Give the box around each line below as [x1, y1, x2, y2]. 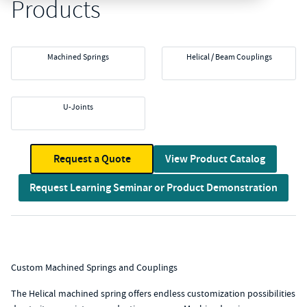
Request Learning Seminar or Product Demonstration [29, 180, 278, 195]
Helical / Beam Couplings [186, 51, 272, 62]
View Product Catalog [165, 151, 265, 166]
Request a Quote [53, 151, 131, 166]
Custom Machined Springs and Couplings [11, 261, 177, 273]
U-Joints [63, 101, 93, 112]
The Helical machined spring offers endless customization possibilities [11, 287, 295, 299]
